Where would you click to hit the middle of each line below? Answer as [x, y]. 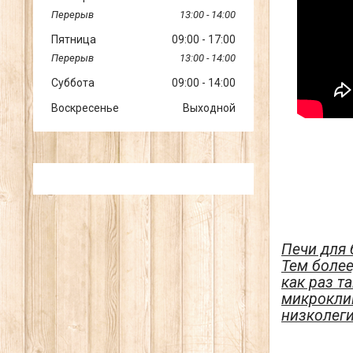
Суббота [73, 82]
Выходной [209, 108]
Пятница [74, 39]
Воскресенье [85, 108]
